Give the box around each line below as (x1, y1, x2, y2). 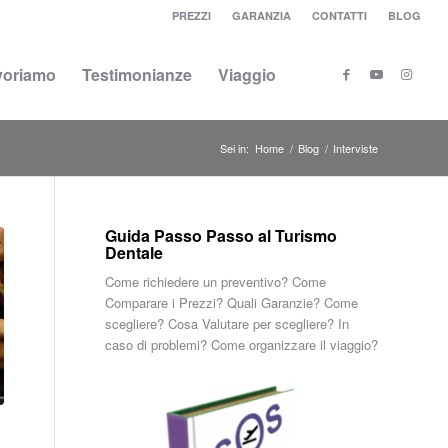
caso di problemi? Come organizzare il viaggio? (105, 335, 379, 354)
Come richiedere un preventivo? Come (105, 272, 327, 291)
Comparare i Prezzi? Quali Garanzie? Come (105, 293, 359, 312)
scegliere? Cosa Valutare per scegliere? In (105, 314, 350, 333)
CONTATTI (312, 8, 368, 23)
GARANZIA (232, 8, 292, 23)
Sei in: (220, 140, 249, 156)
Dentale (105, 241, 164, 264)
